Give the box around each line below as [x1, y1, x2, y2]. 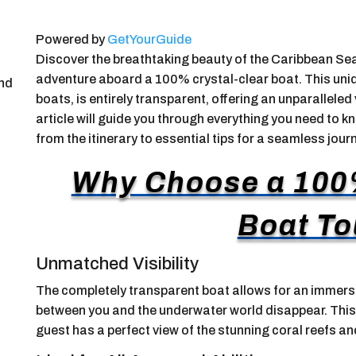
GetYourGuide [106, 32, 192, 46]
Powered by [35, 32, 107, 46]
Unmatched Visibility [35, 253, 199, 273]
